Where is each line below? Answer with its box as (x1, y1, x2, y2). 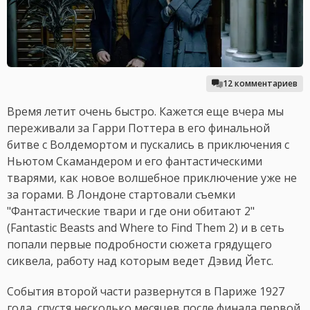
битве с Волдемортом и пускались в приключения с (7, 137, 289, 153)
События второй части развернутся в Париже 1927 (7, 284, 284, 300)
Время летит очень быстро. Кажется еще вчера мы (7, 104, 284, 120)
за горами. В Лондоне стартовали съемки (7, 187, 235, 203)
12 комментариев (223, 77, 298, 90)
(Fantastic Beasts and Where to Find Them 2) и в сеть (7, 220, 284, 236)
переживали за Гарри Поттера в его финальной (7, 120, 270, 136)
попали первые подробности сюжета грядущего (7, 237, 272, 253)
